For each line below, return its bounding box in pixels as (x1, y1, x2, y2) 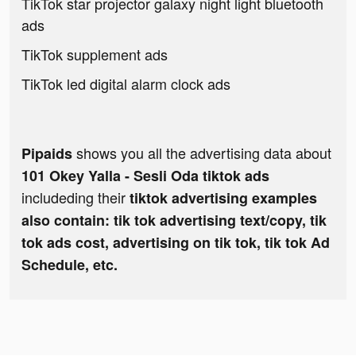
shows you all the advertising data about (72, 142, 331, 164)
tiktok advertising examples (130, 188, 317, 209)
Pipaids (21, 143, 72, 164)
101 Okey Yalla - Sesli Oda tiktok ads (21, 165, 269, 187)
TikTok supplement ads (21, 44, 168, 65)
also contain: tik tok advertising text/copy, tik (21, 210, 327, 231)
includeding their (21, 187, 130, 208)
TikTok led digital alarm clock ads (21, 73, 230, 95)
